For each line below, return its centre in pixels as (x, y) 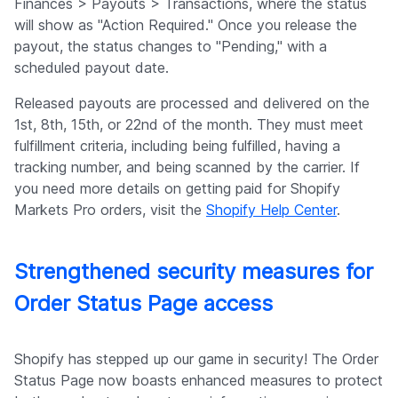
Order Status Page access (143, 304)
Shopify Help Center (271, 210)
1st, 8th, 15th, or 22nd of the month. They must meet (189, 125)
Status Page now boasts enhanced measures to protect (199, 381)
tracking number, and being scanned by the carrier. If (187, 167)
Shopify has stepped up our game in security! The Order (196, 359)
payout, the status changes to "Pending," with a (171, 47)
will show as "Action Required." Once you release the (186, 25)
